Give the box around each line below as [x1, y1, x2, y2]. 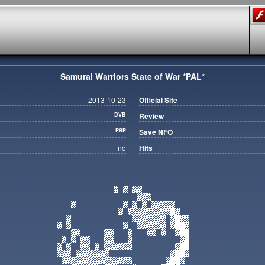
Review [139, 111, 164, 121]
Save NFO [139, 127, 173, 137]
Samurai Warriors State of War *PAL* [60, 70, 205, 82]
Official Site [139, 95, 178, 105]
